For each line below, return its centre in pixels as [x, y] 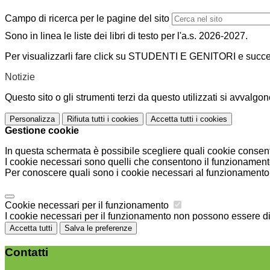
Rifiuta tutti [86, 119]
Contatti [27, 252]
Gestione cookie [42, 131]
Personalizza [32, 119]
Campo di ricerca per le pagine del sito [87, 19]
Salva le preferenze [98, 228]
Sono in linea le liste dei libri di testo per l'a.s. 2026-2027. [127, 36]
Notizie [20, 77]
